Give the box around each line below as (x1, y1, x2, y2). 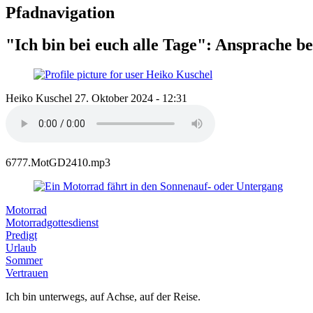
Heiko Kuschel (6, 92, 72, 105)
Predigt (6, 229, 37, 242)
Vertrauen (6, 267, 48, 279)
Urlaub (6, 242, 36, 254)
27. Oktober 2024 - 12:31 (75, 92, 187, 105)
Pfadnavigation (6, 3, 115, 22)
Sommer (6, 254, 43, 267)
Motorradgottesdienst (6, 217, 99, 229)
